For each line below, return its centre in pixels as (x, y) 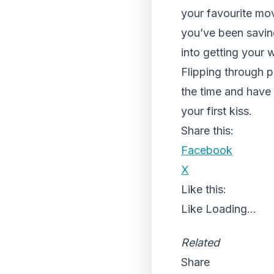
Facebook (207, 150)
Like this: (204, 189)
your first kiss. (217, 111)
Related (200, 243)
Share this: (207, 131)
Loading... (231, 209)
